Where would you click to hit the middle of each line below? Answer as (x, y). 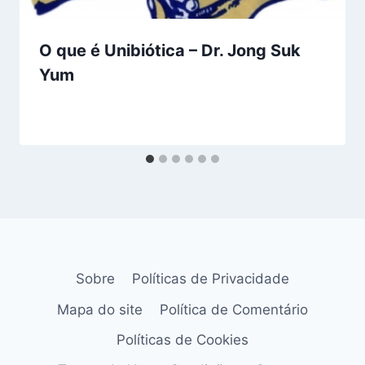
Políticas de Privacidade (210, 279)
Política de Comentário (233, 309)
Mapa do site (100, 309)
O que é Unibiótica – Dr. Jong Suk (170, 51)
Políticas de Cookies (182, 339)
